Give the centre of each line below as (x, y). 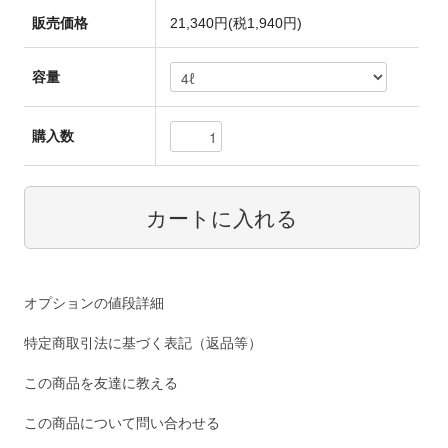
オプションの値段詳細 (94, 303)
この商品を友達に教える (101, 383)
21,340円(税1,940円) (236, 23)
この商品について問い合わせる (122, 423)
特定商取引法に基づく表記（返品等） (143, 343)
